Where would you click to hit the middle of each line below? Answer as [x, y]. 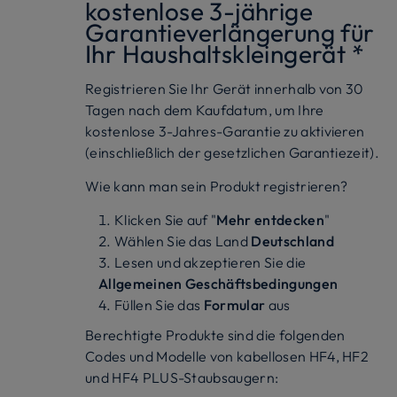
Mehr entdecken [270, 219]
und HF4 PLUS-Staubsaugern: [182, 377]
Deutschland [292, 241]
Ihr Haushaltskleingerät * [225, 53]
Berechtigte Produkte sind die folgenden [215, 335]
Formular [236, 304]
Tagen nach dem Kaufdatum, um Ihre [205, 109]
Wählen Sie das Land [183, 241]
